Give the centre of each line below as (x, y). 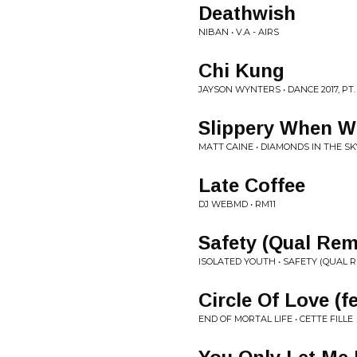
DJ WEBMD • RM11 (237, 204)
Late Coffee (252, 185)
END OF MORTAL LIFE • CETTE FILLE (276, 319)
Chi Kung (241, 71)
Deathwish (247, 13)
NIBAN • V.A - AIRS (239, 32)
